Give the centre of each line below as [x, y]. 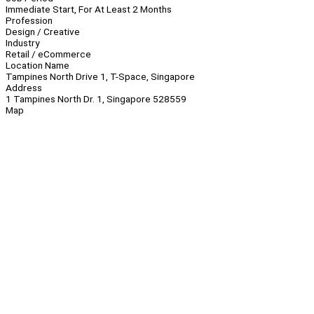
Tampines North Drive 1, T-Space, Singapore [100, 77]
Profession [29, 21]
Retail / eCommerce [48, 54]
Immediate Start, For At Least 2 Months [89, 9]
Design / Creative [43, 32]
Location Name [37, 66]
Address [24, 88]
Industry [22, 43]
